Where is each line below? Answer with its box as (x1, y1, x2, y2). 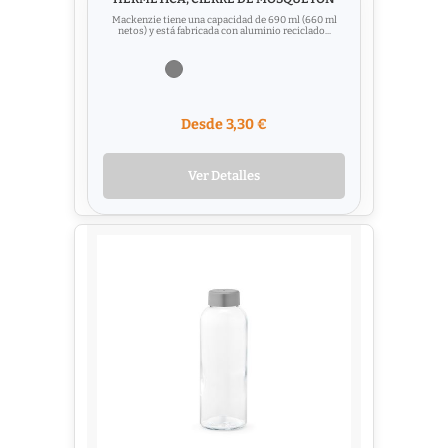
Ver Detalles (188, 168, 260, 184)
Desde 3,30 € (181, 116, 267, 134)
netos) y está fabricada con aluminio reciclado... (117, 25, 331, 38)
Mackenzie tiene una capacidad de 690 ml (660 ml (111, 14, 337, 27)
